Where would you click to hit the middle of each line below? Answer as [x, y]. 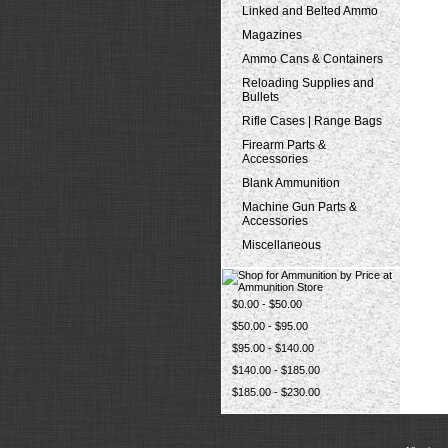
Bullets [260, 97]
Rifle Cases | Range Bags [311, 121]
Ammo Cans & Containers [312, 59]
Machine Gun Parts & [299, 207]
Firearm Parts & [283, 145]
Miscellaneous [281, 245]
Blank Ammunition [290, 183]
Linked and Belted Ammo [309, 11]
